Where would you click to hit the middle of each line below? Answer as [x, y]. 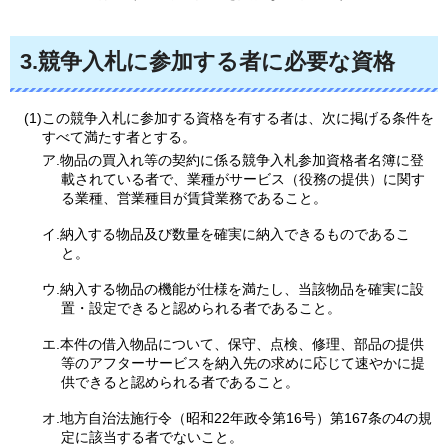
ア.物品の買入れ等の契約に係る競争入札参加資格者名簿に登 [233, 160]
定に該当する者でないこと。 [151, 436]
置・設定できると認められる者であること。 [200, 308]
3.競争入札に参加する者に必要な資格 [207, 61]
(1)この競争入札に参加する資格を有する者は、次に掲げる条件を [228, 118]
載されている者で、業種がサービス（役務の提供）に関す [242, 179]
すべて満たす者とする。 [119, 137]
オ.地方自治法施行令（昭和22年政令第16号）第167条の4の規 [237, 417]
